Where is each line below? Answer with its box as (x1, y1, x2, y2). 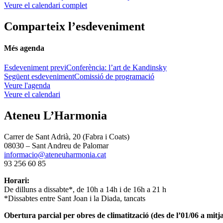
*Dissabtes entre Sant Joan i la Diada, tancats (4, 194, 145, 203)
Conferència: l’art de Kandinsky (66, 63, 167, 72)
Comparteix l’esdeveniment (4, 19, 145, 33)
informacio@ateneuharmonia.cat (4, 150, 106, 159)
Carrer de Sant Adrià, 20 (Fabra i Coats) (4, 132, 129, 141)
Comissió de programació (74, 72, 154, 81)
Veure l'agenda (4, 81, 50, 90)
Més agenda (4, 43, 44, 52)
